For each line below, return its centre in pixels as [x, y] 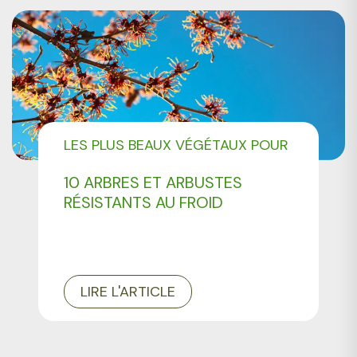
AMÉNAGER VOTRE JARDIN [152, 166]
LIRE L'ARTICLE [128, 291]
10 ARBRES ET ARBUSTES [153, 182]
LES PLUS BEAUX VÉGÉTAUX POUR [177, 145]
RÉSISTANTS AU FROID [144, 202]
